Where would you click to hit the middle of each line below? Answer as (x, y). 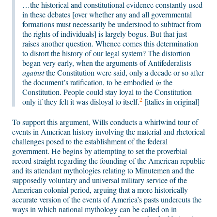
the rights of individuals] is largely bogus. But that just (105, 34)
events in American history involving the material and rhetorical (108, 132)
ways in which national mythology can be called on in (94, 209)
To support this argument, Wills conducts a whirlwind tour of (105, 122)
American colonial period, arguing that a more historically (100, 190)
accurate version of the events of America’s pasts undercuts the (107, 200)
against (33, 73)
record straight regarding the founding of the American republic (108, 161)
